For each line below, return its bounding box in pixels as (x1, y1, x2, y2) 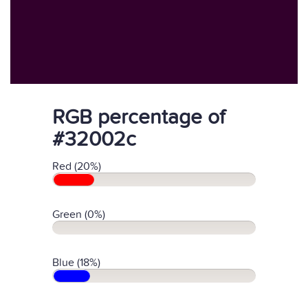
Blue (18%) (52, 256, 100, 269)
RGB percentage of (52, 105, 225, 130)
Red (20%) (52, 159, 101, 173)
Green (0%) (52, 208, 105, 221)
